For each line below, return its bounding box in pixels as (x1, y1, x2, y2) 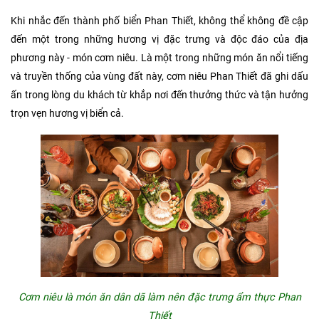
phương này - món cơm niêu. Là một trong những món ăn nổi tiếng (11, 52, 308, 65)
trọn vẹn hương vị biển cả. (11, 108, 124, 120)
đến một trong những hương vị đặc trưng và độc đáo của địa (11, 33, 308, 46)
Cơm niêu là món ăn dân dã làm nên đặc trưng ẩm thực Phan (18, 291, 301, 304)
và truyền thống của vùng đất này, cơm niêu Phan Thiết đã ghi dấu (11, 70, 308, 83)
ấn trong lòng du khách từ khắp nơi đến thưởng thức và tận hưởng (11, 89, 308, 102)
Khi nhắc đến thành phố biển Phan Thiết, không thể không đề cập (11, 15, 308, 28)
